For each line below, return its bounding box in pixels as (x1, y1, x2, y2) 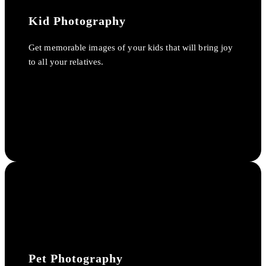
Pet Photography (28, 251, 123, 265)
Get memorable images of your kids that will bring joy (28, 42, 233, 52)
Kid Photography (28, 14, 126, 27)
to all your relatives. (28, 56, 104, 66)
